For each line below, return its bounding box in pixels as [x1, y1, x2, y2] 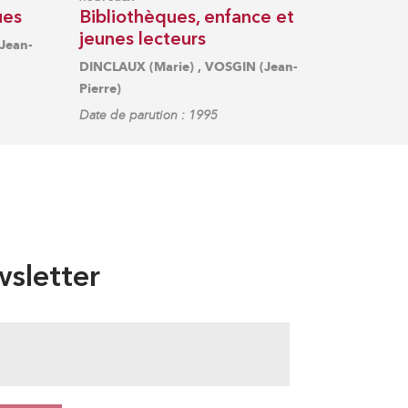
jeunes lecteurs [79, 30, 207, 49]
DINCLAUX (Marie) [79, 58, 195, 75]
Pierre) [79, 80, 122, 97]
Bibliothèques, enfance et [79, 8, 295, 27]
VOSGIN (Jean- [205, 58, 299, 75]
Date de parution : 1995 [79, 107, 219, 123]
